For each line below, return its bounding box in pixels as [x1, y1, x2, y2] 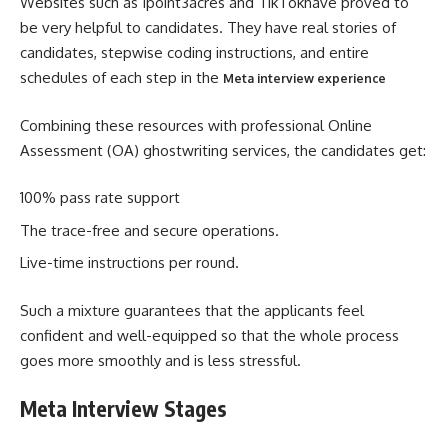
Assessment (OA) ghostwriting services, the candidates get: [20, 140, 426, 160]
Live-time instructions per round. [20, 253, 239, 272]
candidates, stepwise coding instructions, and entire [20, 43, 369, 62]
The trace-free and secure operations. [20, 220, 279, 240]
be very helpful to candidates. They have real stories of [20, 18, 396, 37]
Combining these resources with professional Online [20, 115, 372, 135]
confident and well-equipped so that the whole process [20, 325, 399, 345]
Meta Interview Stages [20, 395, 227, 422]
